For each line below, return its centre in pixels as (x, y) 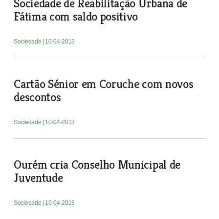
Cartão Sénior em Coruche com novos (104, 84)
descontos (37, 97)
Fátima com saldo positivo (76, 16)
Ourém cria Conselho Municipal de (97, 164)
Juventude (38, 178)
